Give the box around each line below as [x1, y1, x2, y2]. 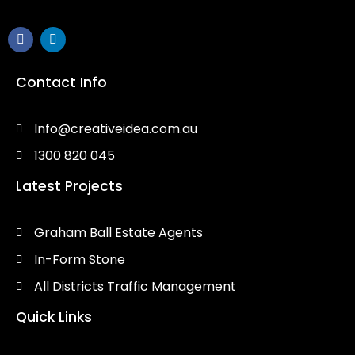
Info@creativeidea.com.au [33, 120, 197, 138]
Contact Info [16, 73, 107, 92]
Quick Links [16, 307, 92, 326]
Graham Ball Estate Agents [33, 223, 203, 242]
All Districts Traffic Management [33, 277, 236, 296]
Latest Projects [16, 177, 123, 196]
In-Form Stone [33, 250, 125, 269]
